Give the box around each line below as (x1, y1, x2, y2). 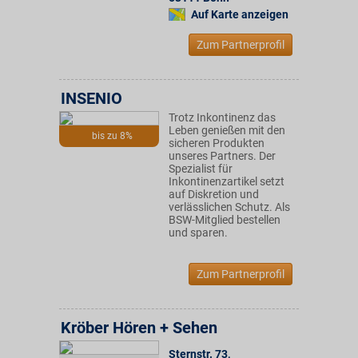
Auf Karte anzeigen (191, 8, 288, 21)
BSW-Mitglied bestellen (169, 213, 280, 226)
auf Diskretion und (169, 188, 259, 201)
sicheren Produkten (169, 137, 265, 149)
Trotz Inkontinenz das (169, 111, 276, 124)
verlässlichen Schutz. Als (169, 201, 290, 213)
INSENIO (61, 89, 122, 108)
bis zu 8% (91, 130, 133, 141)
